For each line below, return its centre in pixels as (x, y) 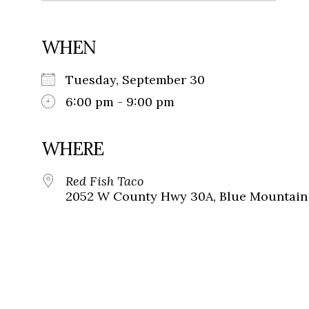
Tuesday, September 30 (142, 80)
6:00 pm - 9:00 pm (120, 102)
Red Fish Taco (104, 181)
